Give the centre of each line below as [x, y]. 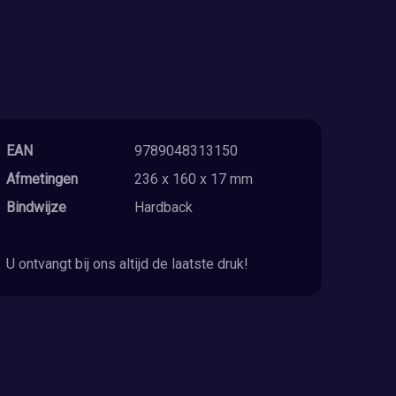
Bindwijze [36, 207]
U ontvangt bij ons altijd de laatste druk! [127, 263]
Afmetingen [42, 179]
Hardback [164, 207]
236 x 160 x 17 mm [194, 179]
